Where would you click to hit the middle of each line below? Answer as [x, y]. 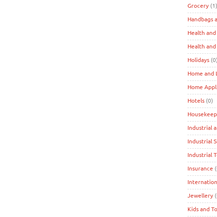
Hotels [196, 100]
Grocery [198, 5]
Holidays [198, 60]
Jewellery [200, 195]
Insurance [200, 168]
